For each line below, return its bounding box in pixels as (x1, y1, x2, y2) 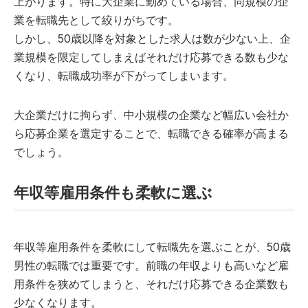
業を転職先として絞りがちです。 (14, 12, 179, 27)
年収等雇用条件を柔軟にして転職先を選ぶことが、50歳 (14, 239, 291, 254)
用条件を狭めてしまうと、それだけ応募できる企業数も (14, 276, 289, 291)
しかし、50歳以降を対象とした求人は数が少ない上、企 (14, 31, 291, 45)
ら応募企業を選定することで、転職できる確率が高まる (14, 126, 289, 140)
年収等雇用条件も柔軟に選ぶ (14, 183, 212, 201)
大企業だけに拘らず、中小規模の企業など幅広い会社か (14, 107, 289, 122)
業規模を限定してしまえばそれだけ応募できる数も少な (14, 49, 289, 64)
